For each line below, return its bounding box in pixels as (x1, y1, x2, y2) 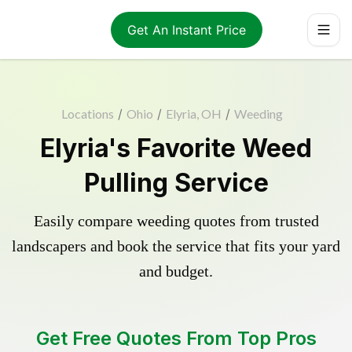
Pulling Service (83, 167, 269, 198)
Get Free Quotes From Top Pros (35, 327, 317, 350)
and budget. (139, 262, 213, 280)
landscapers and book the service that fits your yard (12, 237, 340, 255)
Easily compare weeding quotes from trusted (33, 212, 319, 229)
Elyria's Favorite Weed (40, 133, 312, 163)
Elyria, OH (166, 106, 222, 121)
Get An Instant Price (126, 21, 246, 38)
